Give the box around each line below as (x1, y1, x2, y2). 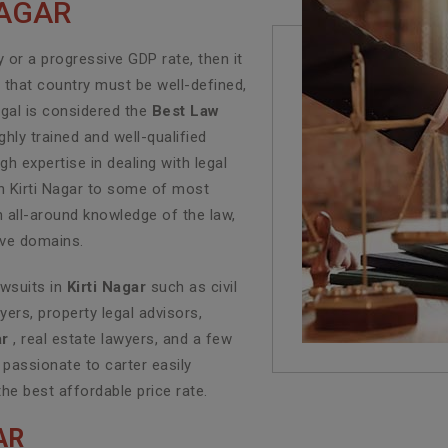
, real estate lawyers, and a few (8, 329, 232, 348)
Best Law (151, 101, 220, 120)
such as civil (146, 277, 237, 296)
